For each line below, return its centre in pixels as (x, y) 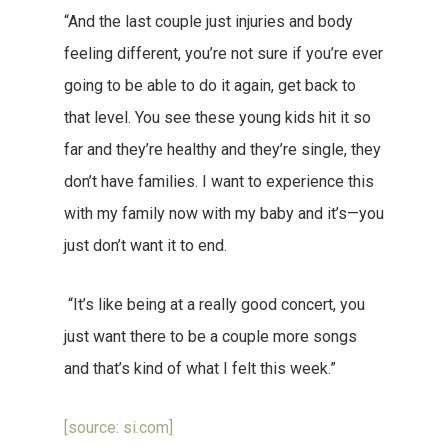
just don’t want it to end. (147, 245)
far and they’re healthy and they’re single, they (222, 149)
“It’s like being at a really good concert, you (214, 304)
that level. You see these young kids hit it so (217, 117)
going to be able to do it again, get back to (210, 85)
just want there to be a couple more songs (210, 336)
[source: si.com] (118, 427)
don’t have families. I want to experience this (219, 181)
